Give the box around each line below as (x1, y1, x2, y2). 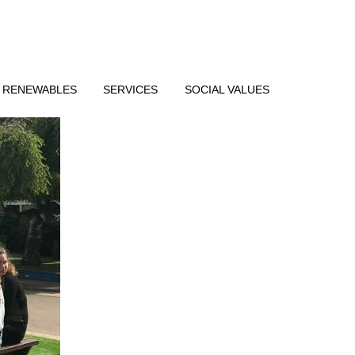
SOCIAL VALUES (184, 82, 269, 96)
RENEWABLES (2, 82, 77, 96)
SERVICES (103, 82, 158, 96)
